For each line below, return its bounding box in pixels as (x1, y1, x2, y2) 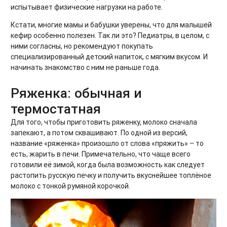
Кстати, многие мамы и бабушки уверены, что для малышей (11, 20, 212, 29)
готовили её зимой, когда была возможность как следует (11, 160, 205, 169)
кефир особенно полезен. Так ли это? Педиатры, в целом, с (11, 30, 209, 40)
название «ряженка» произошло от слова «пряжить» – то (11, 138, 204, 148)
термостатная (11, 100, 101, 117)
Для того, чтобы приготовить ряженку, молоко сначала (11, 117, 197, 127)
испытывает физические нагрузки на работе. (11, 2, 163, 12)
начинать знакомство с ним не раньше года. (11, 62, 160, 72)
